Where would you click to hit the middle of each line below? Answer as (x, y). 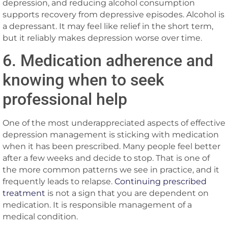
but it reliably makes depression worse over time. (102, 38)
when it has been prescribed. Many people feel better (111, 147)
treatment (24, 193)
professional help (65, 99)
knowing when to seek (83, 80)
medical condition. (40, 217)
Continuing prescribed (161, 182)
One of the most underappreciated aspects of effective (114, 123)
